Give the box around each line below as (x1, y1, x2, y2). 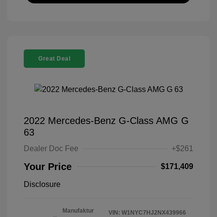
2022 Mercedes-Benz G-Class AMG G (24, 115, 189, 126)
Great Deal (38, 55, 70, 62)
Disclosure (24, 180, 61, 189)
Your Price (24, 161, 72, 172)
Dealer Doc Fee (24, 144, 78, 153)
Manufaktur (62, 207, 94, 215)
